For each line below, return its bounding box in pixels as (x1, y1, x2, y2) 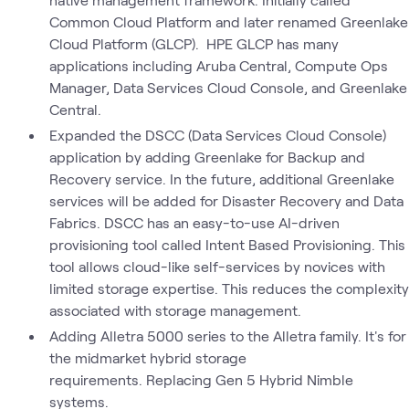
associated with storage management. (48, 300, 301, 319)
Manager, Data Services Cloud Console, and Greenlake (48, 78, 407, 96)
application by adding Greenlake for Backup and (48, 147, 365, 165)
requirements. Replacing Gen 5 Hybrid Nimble (48, 370, 353, 388)
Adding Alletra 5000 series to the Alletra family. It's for (49, 326, 406, 344)
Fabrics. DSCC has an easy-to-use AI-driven (48, 213, 340, 231)
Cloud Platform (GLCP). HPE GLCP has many (48, 34, 339, 52)
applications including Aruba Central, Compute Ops (48, 56, 388, 74)
